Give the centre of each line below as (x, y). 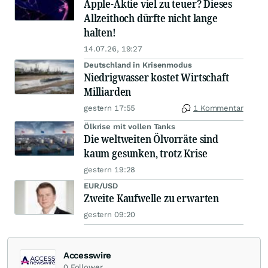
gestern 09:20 (110, 215)
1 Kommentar (218, 108)
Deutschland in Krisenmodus (138, 65)
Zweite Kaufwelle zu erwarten (151, 198)
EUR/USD (101, 186)
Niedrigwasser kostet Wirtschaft (156, 77)
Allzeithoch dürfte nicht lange (151, 18)
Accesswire (87, 256)
